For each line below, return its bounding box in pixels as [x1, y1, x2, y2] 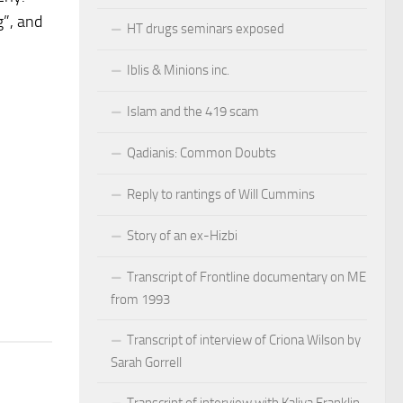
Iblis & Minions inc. [127, 61, 229, 78]
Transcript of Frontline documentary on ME [127, 268, 366, 285]
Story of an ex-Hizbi [127, 227, 237, 244]
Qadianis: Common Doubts [127, 144, 276, 161]
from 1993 [111, 291, 170, 308]
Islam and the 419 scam [127, 103, 259, 120]
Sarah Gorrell [111, 354, 182, 371]
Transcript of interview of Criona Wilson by [127, 331, 361, 348]
